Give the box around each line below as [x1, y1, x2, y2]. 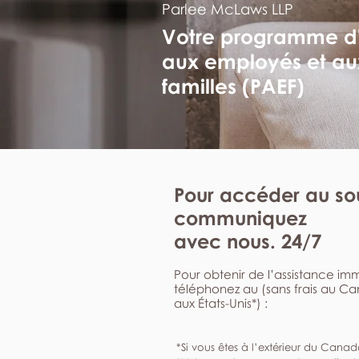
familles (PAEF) [162, 74, 305, 99]
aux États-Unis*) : [174, 296, 268, 310]
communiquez [174, 206, 307, 229]
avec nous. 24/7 [174, 229, 321, 252]
